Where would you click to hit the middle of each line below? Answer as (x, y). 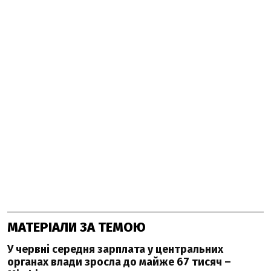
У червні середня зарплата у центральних (115, 249)
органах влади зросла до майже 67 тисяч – (119, 262)
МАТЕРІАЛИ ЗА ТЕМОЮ (77, 227)
